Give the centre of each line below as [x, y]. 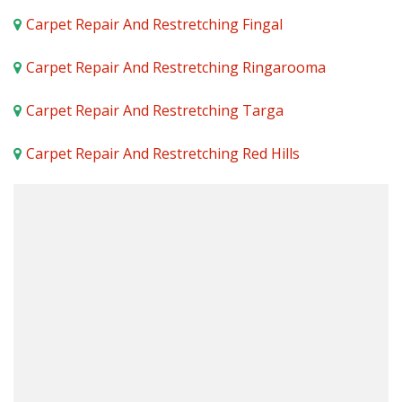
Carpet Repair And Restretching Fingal [154, 25]
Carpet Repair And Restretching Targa [155, 111]
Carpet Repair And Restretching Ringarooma [176, 68]
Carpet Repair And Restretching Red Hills [163, 154]
